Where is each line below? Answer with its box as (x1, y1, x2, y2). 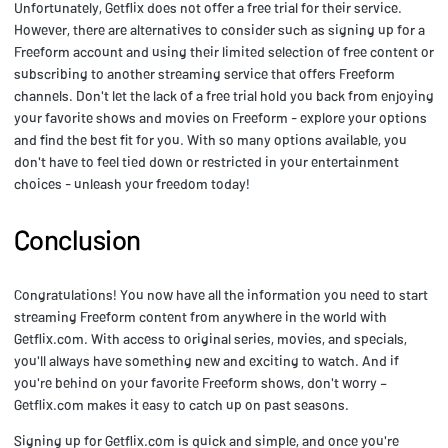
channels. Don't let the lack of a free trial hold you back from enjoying (14, 86, 434, 104)
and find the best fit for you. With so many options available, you (14, 130, 407, 148)
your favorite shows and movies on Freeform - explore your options (14, 108, 427, 126)
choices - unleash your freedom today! (14, 174, 250, 192)
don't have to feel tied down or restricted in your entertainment (14, 152, 399, 170)
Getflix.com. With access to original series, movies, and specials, (14, 329, 407, 347)
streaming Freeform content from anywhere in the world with (14, 307, 387, 325)
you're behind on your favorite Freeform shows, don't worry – (14, 373, 387, 391)
